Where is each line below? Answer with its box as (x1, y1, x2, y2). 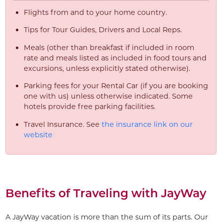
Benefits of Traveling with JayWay (5, 186, 206, 201)
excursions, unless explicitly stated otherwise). (23, 63, 190, 73)
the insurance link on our (101, 119, 193, 129)
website (23, 130, 53, 139)
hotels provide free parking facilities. (23, 102, 156, 111)
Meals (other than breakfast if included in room (23, 43, 194, 52)
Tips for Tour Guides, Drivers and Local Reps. (23, 25, 182, 35)
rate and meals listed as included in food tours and (23, 53, 207, 62)
